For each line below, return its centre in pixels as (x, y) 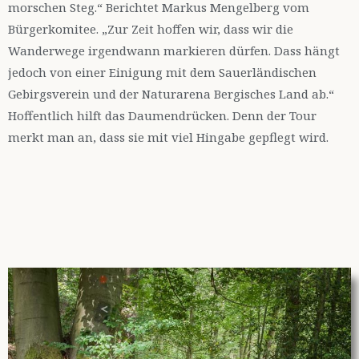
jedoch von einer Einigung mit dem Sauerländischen (162, 73)
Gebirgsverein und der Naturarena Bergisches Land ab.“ (171, 94)
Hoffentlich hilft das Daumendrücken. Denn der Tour (162, 116)
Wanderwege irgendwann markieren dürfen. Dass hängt (174, 51)
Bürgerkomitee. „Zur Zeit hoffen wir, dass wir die (151, 29)
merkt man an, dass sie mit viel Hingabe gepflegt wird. (168, 137)
